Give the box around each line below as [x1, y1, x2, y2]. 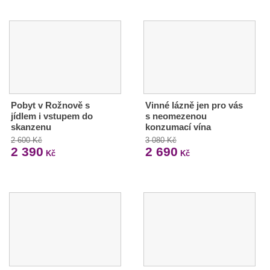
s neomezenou [145, 111, 207, 122]
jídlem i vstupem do [11, 111, 93, 122]
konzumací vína [145, 122, 211, 133]
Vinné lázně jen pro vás [145, 100, 243, 111]
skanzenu [11, 122, 51, 133]
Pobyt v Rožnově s [11, 100, 90, 111]
